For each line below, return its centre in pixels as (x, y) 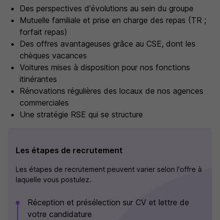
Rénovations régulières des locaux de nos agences (111, 91)
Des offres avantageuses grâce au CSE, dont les (108, 44)
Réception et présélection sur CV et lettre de (108, 202)
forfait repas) (43, 32)
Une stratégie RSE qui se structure (81, 114)
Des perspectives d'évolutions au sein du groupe (107, 8)
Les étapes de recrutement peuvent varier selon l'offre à (109, 169)
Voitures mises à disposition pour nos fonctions (105, 67)
